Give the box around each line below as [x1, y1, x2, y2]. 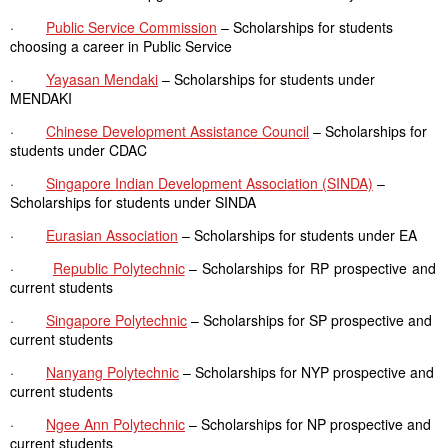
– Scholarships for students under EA [178, 225, 417, 245]
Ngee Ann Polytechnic [46, 414, 185, 434]
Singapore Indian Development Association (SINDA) [46, 173, 373, 193]
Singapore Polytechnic [46, 310, 187, 330]
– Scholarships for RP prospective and [184, 258, 436, 278]
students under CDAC [10, 140, 147, 160]
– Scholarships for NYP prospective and [179, 362, 434, 382]
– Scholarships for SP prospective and [187, 310, 432, 330]
